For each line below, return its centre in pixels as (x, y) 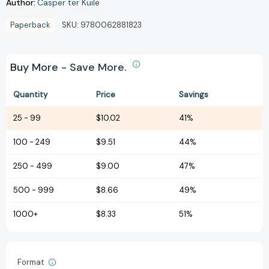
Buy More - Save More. (70, 68)
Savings (194, 95)
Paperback (30, 25)
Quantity (30, 95)
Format (32, 262)
